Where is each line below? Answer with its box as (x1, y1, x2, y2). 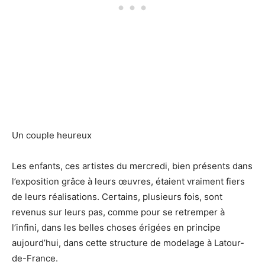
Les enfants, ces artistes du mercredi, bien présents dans (12, 160, 253, 172)
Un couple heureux (12, 130, 92, 141)
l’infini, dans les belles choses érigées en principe (12, 222, 221, 233)
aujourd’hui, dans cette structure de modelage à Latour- (12, 237, 244, 248)
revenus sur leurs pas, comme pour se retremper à (12, 206, 225, 218)
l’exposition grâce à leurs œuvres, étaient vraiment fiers (12, 176, 245, 187)
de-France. (12, 253, 58, 264)
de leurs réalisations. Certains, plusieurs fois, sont (12, 191, 222, 202)
